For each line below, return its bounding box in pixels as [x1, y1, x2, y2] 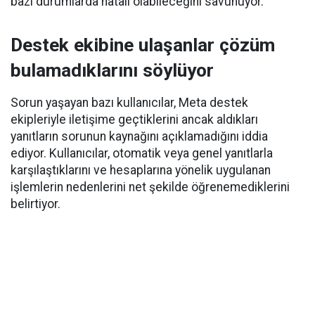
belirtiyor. [11, 197, 60, 211]
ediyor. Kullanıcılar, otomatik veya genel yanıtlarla [11, 146, 273, 160]
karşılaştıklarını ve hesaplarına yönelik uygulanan [11, 163, 271, 177]
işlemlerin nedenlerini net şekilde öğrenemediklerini [11, 180, 290, 194]
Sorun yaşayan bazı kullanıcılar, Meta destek [11, 96, 248, 110]
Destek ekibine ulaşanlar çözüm [11, 34, 275, 56]
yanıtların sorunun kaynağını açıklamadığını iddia [11, 129, 268, 143]
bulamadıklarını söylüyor [11, 60, 214, 81]
